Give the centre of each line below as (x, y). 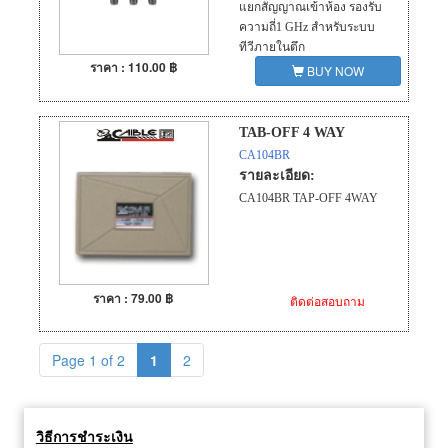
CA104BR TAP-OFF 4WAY (308, 198)
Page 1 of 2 (88, 360)
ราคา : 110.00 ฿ (133, 67)
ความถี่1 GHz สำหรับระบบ (307, 27)
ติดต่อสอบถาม (328, 300)
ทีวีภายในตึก (272, 47)
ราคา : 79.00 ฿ (134, 297)
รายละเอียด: (277, 176)
